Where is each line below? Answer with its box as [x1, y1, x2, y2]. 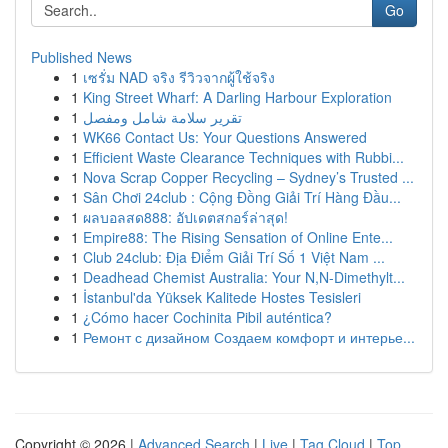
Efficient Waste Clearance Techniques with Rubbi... [83, 147, 404, 167]
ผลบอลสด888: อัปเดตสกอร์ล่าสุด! [83, 207, 288, 227]
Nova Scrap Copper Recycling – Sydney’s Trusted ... [83, 167, 414, 187]
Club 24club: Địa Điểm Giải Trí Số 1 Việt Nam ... [83, 247, 385, 267]
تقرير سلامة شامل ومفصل [83, 107, 242, 127]
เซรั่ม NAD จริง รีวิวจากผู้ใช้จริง [83, 67, 275, 87]
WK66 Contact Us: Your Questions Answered [83, 127, 367, 147]
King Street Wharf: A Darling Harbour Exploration [83, 87, 392, 107]
